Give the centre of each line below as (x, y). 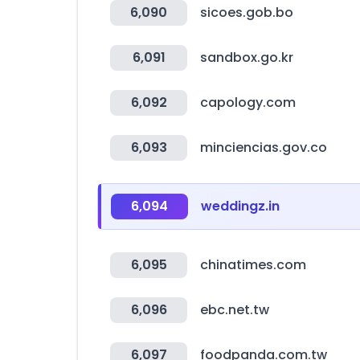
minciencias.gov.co (264, 147)
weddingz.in (240, 206)
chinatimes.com (253, 265)
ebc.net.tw (235, 310)
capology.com (248, 102)
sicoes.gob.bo (247, 12)
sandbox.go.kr (247, 57)
